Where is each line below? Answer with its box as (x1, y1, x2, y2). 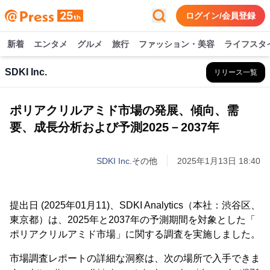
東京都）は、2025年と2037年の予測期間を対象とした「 (10, 215, 256, 225)
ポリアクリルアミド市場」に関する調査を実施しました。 (10, 229, 260, 239)
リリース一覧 (214, 68, 257, 77)
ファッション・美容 (139, 39, 215, 49)
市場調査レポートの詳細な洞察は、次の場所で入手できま (10, 253, 260, 263)
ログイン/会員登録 (186, 11, 256, 20)
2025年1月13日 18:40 (177, 156, 260, 166)
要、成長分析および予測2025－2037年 (10, 121, 219, 134)
